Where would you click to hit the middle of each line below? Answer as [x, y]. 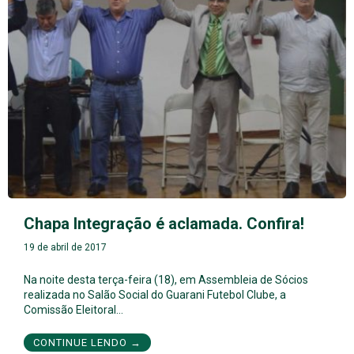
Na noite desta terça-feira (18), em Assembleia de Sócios [166, 280]
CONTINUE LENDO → [87, 343]
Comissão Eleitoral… [73, 310]
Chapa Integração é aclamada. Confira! [164, 224]
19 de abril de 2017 [65, 248]
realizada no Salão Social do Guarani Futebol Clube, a [155, 295]
